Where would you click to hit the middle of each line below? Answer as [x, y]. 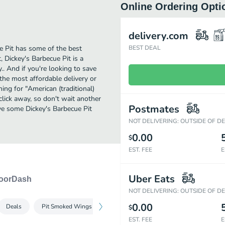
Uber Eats [152, 179]
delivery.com [158, 36]
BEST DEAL [145, 48]
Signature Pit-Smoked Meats [150, 206]
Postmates [154, 109]
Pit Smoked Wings [67, 206]
